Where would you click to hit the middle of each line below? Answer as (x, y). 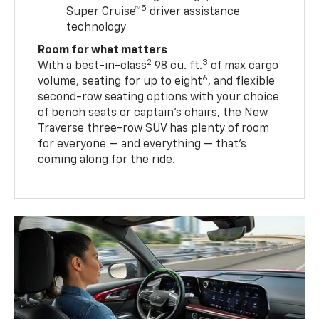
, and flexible (242, 82)
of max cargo (244, 66)
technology (96, 27)
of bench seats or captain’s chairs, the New (153, 113)
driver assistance (194, 12)
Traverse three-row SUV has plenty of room (154, 129)
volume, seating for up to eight (120, 82)
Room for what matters (103, 50)
